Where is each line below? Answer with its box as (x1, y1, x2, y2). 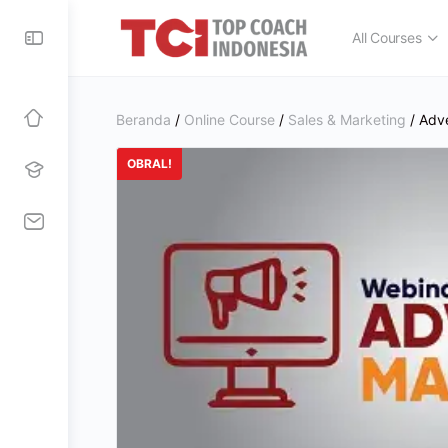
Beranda (116, 111, 171, 128)
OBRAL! (127, 156, 172, 171)
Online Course (184, 111, 275, 128)
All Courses (352, 29, 422, 46)
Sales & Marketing (288, 111, 406, 128)
